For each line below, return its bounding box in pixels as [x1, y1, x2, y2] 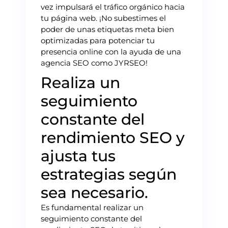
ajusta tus [41, 146, 116, 165]
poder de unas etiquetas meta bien [41, 24, 174, 34]
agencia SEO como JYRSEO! [41, 58, 148, 68]
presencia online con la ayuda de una [41, 46, 181, 56]
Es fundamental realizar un [41, 202, 144, 212]
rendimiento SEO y [41, 128, 185, 147]
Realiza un [41, 73, 120, 92]
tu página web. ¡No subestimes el [41, 13, 166, 23]
